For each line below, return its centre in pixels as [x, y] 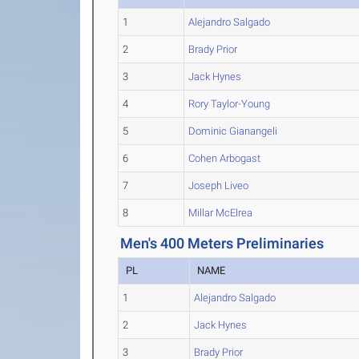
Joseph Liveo [219, 186]
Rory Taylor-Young [230, 104]
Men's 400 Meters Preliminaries [222, 243]
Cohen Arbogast [225, 158]
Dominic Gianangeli [233, 131]
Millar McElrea [221, 213]
